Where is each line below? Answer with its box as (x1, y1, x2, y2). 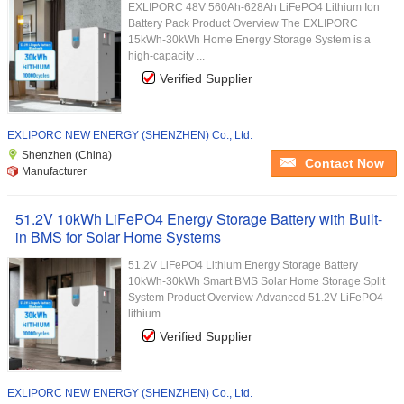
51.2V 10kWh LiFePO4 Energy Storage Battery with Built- (15, 208, 382, 229)
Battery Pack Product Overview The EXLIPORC (128, 17, 358, 30)
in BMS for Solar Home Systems (15, 226, 221, 247)
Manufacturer (22, 165, 87, 178)
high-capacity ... (128, 50, 205, 62)
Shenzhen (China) (22, 149, 112, 161)
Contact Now (305, 156, 384, 170)
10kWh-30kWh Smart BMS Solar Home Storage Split (128, 275, 385, 288)
